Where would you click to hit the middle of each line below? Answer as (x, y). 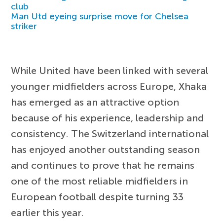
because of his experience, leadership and (108, 118)
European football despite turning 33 (97, 197)
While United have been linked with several (110, 71)
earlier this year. (48, 213)
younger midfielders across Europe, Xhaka (109, 87)
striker (24, 26)
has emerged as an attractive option (95, 102)
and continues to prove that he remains (103, 166)
